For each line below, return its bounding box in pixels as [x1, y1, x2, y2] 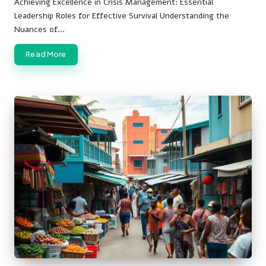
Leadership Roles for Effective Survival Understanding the [14, 10, 229, 22]
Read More [26, 49, 66, 59]
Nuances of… [14, 24, 65, 36]
